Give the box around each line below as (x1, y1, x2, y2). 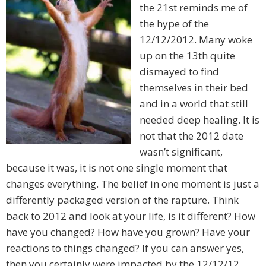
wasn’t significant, (140, 145, 223, 159)
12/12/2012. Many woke (140, 33, 252, 47)
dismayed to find (140, 65, 219, 79)
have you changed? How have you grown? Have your (6, 225, 250, 239)
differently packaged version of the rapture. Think (6, 193, 239, 207)
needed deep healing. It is (140, 113, 259, 127)
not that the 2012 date (140, 129, 243, 143)
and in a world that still (140, 97, 248, 111)
